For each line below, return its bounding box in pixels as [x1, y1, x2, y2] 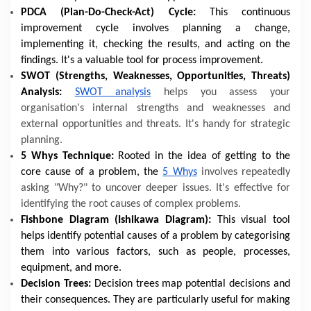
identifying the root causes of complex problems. [21, 199, 241, 210]
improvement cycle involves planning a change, [21, 23, 290, 34]
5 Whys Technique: [21, 151, 119, 162]
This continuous [209, 7, 290, 18]
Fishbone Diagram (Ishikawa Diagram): [21, 215, 217, 226]
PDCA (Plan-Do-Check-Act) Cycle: [21, 7, 210, 18]
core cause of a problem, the [21, 167, 163, 178]
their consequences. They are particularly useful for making [21, 294, 290, 305]
